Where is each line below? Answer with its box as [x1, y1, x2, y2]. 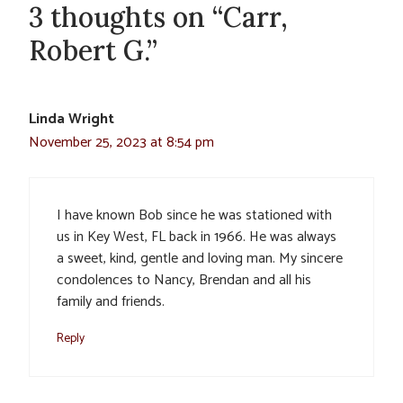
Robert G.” [29, 32, 157, 67]
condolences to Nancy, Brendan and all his [57, 267, 311, 292]
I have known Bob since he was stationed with [57, 202, 332, 228]
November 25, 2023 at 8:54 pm [29, 130, 214, 155]
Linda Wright [29, 106, 114, 131]
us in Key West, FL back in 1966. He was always [57, 224, 336, 249]
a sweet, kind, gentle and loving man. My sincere [57, 246, 343, 271]
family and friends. [57, 289, 165, 314]
